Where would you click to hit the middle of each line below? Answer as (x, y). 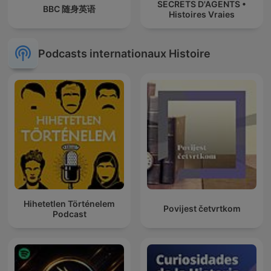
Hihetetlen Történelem (69, 203)
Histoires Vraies (202, 14)
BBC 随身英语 (69, 9)
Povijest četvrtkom (202, 209)
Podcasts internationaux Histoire (124, 53)
